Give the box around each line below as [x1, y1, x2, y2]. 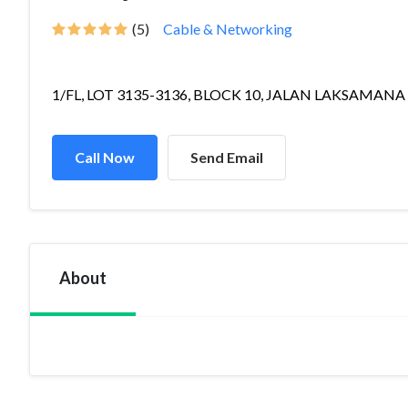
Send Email [190, 148, 263, 166]
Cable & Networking [163, 20, 292, 37]
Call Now [75, 148, 135, 166]
